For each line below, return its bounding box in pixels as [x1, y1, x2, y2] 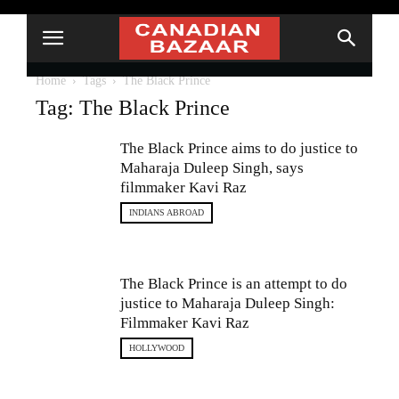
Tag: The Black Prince [36, 96, 230, 119]
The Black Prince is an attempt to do [120, 275, 347, 292]
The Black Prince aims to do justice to [120, 140, 358, 157]
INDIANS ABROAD [129, 208, 204, 217]
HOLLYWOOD [129, 343, 184, 353]
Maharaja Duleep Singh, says [120, 159, 304, 176]
